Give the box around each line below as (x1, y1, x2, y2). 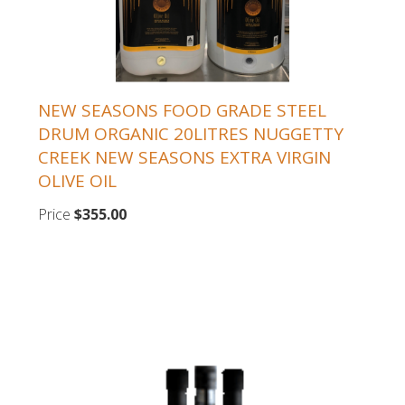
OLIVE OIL (38, 168, 117, 193)
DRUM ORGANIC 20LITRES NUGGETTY (38, 121, 344, 146)
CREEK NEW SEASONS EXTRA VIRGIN (38, 145, 331, 169)
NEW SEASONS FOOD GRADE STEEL (38, 98, 326, 122)
